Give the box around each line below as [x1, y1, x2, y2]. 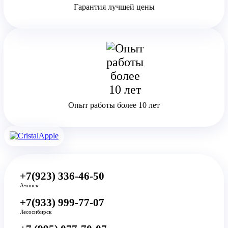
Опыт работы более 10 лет [68, 100, 160, 109]
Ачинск [20, 182, 38, 189]
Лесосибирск [20, 209, 51, 215]
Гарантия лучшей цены [73, 2, 155, 11]
